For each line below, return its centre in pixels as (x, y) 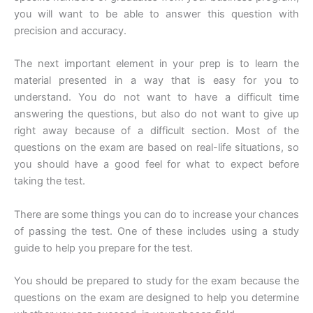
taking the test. (50, 181)
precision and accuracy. (70, 30)
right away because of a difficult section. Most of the (156, 131)
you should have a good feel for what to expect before (156, 165)
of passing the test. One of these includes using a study (156, 231)
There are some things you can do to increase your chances (156, 214)
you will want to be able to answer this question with (156, 14)
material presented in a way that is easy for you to (156, 81)
